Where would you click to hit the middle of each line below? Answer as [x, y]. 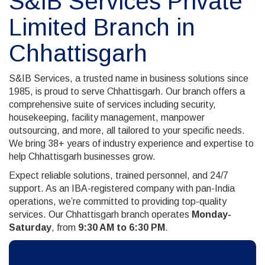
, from [65, 227]
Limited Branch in [102, 27]
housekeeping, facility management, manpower [107, 117]
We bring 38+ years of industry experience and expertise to [131, 143]
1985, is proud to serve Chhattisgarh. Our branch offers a [127, 91]
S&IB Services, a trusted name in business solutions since [129, 78]
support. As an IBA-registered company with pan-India [122, 188]
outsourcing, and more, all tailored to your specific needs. [127, 130]
